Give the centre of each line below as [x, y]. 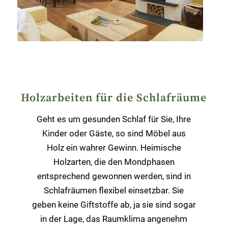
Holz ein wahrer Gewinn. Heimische [114, 147]
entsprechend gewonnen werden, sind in [114, 176]
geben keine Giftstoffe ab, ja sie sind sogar [114, 204]
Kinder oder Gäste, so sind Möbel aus [114, 133]
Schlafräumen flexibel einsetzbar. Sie [114, 190]
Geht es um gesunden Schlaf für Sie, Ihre [114, 119]
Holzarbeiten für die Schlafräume [114, 98]
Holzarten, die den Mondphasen [114, 162]
